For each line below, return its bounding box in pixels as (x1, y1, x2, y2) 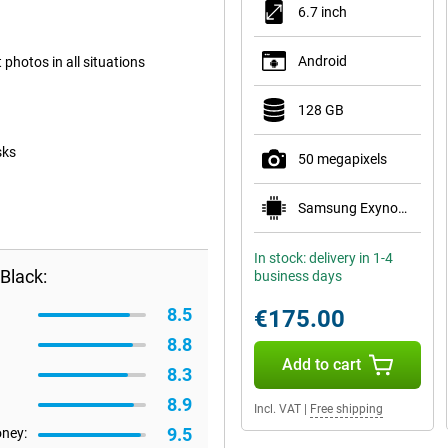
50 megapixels (298, 151, 387, 167)
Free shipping (310, 402, 383, 416)
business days (254, 268, 342, 284)
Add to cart (281, 355, 361, 374)
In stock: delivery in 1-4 (254, 250, 393, 266)
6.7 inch (298, 4, 347, 20)
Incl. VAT (254, 402, 301, 416)
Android (298, 53, 347, 69)
